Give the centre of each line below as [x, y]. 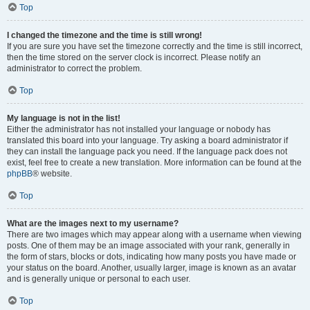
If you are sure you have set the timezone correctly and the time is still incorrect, [155, 46]
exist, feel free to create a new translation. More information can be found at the [154, 163]
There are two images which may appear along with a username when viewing [154, 235]
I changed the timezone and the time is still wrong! [104, 35]
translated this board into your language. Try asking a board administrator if [147, 140]
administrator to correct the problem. [74, 69]
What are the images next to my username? [93, 224]
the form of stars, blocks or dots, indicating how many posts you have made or [152, 257]
